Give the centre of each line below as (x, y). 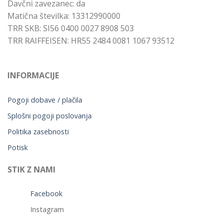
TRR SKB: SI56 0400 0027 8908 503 (71, 28)
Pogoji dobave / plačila (45, 100)
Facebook (47, 194)
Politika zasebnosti (38, 131)
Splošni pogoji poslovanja (50, 115)
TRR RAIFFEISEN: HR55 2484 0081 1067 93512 (91, 40)
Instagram (47, 210)
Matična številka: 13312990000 (64, 16)
